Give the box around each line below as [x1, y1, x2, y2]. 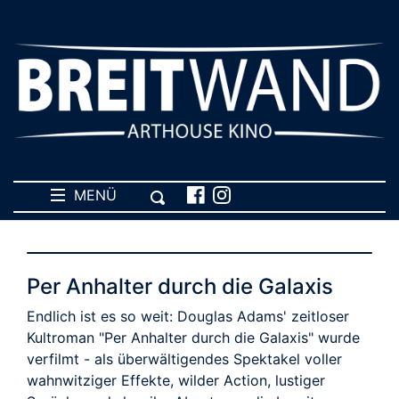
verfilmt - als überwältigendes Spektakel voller [27, 349, 342, 368]
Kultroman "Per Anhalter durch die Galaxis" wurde [27, 328, 360, 346]
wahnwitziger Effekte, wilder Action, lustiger [27, 370, 325, 389]
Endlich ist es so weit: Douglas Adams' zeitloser [27, 306, 349, 325]
